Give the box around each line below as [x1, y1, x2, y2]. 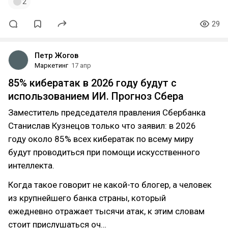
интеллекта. [8, 160, 54, 170]
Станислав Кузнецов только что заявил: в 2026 [8, 121, 196, 131]
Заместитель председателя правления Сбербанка [8, 107, 206, 118]
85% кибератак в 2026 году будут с [8, 77, 177, 89]
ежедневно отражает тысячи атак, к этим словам [8, 206, 205, 216]
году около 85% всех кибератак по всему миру [8, 134, 193, 144]
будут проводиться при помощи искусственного [8, 147, 200, 157]
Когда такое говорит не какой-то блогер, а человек [8, 180, 212, 190]
